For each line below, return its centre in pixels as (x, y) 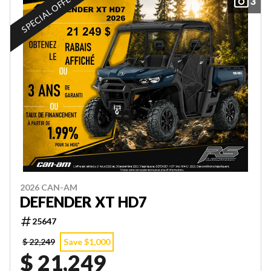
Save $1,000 (87, 242)
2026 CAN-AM (49, 187)
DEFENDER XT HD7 (83, 202)
